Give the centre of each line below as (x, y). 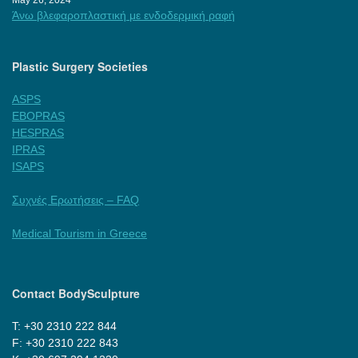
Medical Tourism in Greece (80, 233)
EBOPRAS (38, 115)
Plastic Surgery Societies (80, 66)
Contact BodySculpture (76, 293)
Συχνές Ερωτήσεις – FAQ (76, 199)
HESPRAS (38, 132)
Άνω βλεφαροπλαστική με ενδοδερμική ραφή (123, 15)
